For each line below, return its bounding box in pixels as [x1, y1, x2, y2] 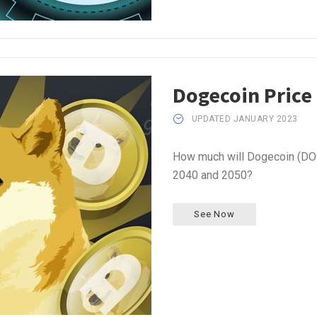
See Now [194, 208, 235, 219]
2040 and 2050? [173, 168, 253, 182]
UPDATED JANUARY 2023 [191, 113, 298, 124]
